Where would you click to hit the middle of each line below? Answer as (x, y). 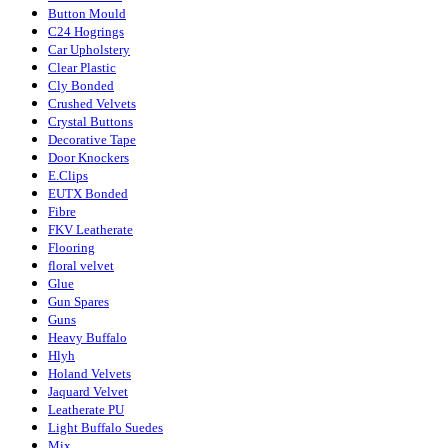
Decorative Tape (92, 140)
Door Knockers (88, 158)
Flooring (71, 248)
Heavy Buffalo (87, 338)
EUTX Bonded (88, 194)
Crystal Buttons (90, 122)
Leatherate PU (86, 410)
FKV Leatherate (90, 230)
